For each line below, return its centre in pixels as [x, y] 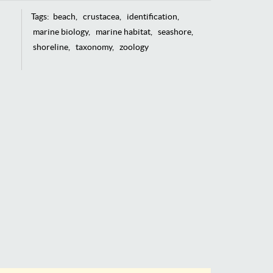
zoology [134, 47]
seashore [174, 31]
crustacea [101, 16]
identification [152, 16]
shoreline [50, 47]
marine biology [60, 31]
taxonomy [94, 47]
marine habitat [123, 31]
